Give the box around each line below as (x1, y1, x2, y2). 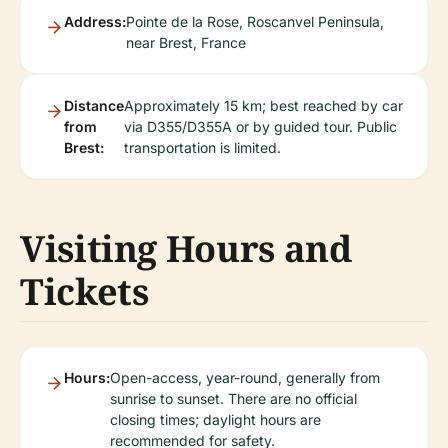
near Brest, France (126, 33, 246, 51)
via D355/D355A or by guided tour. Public (124, 117, 397, 135)
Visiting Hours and (20, 223, 352, 273)
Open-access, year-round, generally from (110, 368, 380, 386)
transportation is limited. (124, 138, 281, 156)
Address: (64, 12, 126, 30)
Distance (64, 96, 124, 114)
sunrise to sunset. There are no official (110, 389, 357, 407)
